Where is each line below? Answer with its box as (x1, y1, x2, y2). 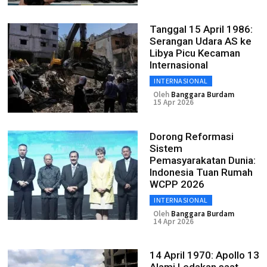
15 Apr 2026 (153, 97, 194, 107)
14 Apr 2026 (153, 216, 194, 226)
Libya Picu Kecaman (150, 47, 240, 59)
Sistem (150, 142, 182, 154)
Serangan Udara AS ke (150, 35, 252, 47)
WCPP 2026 (150, 178, 204, 190)
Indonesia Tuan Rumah (150, 166, 253, 178)
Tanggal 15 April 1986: (150, 23, 253, 35)
